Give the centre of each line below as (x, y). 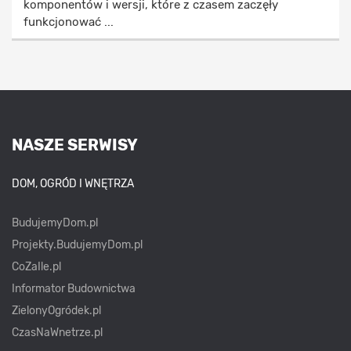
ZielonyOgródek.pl (56, 311)
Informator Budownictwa (74, 289)
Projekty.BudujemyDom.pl (77, 245)
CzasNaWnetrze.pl (57, 333)
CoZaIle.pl (36, 267)
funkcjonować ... (69, 22)
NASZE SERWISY (75, 145)
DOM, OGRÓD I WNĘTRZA (73, 184)
